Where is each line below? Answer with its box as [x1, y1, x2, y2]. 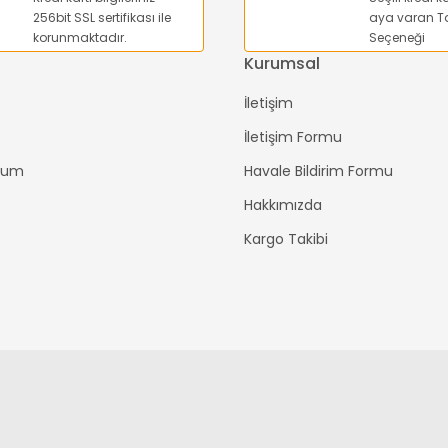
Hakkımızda [244, 195, 322, 215]
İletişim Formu [244, 127, 342, 147]
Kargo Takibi [244, 229, 328, 249]
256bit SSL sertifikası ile [33, 9, 171, 26]
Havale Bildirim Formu [244, 161, 393, 181]
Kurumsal [244, 52, 320, 75]
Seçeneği [369, 29, 425, 46]
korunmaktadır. [33, 29, 127, 46]
